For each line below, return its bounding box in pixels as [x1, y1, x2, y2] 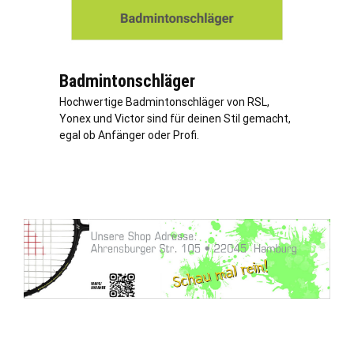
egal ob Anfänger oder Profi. [59, 128, 199, 141]
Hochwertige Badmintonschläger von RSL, [59, 95, 269, 108]
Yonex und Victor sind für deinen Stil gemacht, [59, 111, 291, 125]
